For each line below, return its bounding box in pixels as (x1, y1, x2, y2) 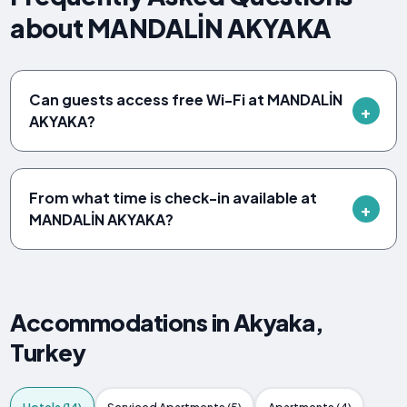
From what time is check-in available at (29, 188, 318, 208)
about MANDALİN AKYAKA (10, 12, 332, 45)
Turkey (10, 337, 86, 368)
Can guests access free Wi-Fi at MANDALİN (29, 90, 343, 110)
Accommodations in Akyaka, (10, 307, 324, 338)
